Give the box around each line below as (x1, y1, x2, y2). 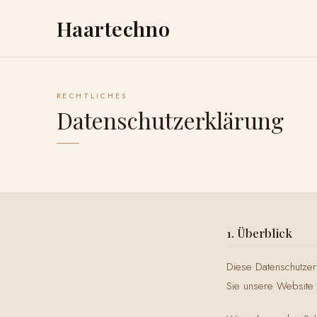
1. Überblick (226, 225, 292, 241)
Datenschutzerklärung (57, 105, 284, 136)
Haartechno (57, 14, 170, 42)
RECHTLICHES (57, 90, 127, 101)
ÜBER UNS (238, 21, 281, 35)
